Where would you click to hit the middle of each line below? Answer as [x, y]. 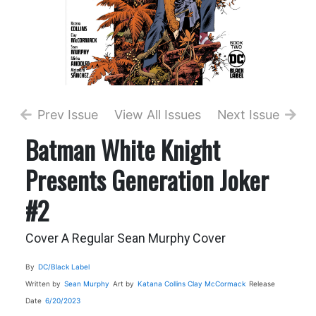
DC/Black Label [63, 266]
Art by [123, 283]
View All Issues [158, 114]
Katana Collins [161, 283]
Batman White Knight [122, 149]
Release [262, 283]
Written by [43, 283]
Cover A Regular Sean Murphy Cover [125, 238]
